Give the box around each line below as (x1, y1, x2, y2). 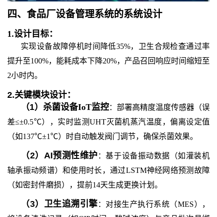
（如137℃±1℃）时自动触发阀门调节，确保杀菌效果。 (7, 132, 198, 140)
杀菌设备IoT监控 (43, 102, 109, 112)
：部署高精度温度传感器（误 (109, 103, 210, 111)
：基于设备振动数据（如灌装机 (97, 152, 210, 160)
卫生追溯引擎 (44, 199, 98, 209)
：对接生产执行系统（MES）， (97, 200, 210, 208)
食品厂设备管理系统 (27, 9, 114, 19)
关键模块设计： (15, 90, 76, 100)
